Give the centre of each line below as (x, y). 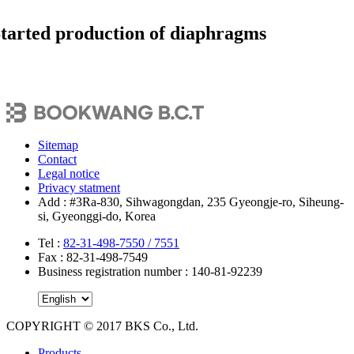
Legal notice (69, 174)
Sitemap (58, 145)
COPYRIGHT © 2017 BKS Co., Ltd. (102, 326)
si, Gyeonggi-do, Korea (97, 217)
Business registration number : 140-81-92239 (150, 272)
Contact (57, 160)
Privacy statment (79, 188)
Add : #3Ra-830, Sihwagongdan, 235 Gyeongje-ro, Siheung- (191, 202)
